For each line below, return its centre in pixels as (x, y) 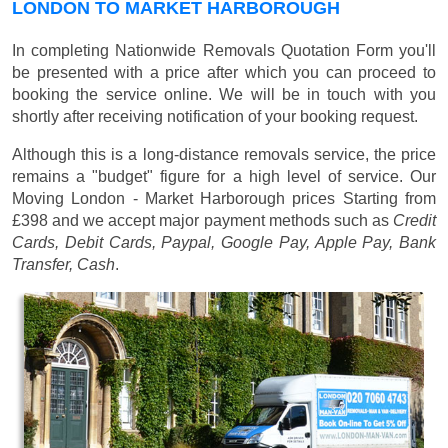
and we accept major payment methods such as (220, 221)
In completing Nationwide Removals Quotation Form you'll (224, 51)
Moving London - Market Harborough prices (177, 199)
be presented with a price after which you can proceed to (224, 73)
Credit (414, 221)
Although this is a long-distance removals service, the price (224, 155)
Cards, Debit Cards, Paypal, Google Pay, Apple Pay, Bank (224, 243)
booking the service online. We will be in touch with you (224, 95)
